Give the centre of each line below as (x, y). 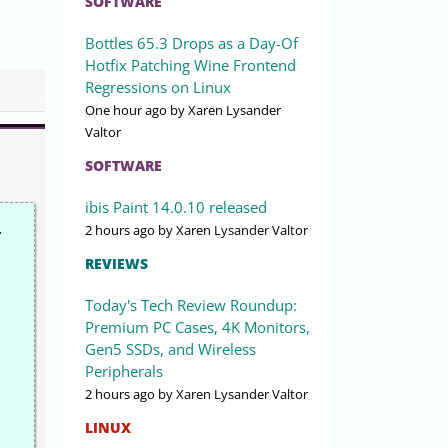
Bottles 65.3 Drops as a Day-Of (191, 43)
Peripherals (124, 371)
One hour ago (126, 110)
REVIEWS (116, 264)
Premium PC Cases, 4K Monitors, (197, 327)
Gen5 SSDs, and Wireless (170, 349)
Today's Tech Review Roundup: (191, 305)
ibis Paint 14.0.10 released (176, 207)
